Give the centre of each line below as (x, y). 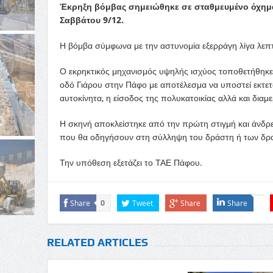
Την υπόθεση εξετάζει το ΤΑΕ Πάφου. (131, 163)
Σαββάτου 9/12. (91, 20)
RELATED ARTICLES (97, 243)
